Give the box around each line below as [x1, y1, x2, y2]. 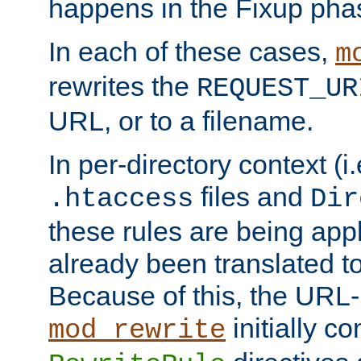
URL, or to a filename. [48, 105, 313, 136]
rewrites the [48, 70, 197, 102]
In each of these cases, [48, 35, 335, 67]
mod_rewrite [48, 314, 226, 346]
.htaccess [48, 183, 193, 214]
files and [193, 180, 310, 212]
